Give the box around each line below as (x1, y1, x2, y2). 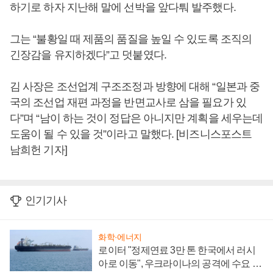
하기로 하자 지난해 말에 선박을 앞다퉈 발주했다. (10, 1, 236, 13)
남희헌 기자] (10, 144, 67, 156)
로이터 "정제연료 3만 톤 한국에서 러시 (98, 244, 255, 255)
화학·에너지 (98, 232, 142, 242)
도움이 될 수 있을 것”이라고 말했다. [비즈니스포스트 (10, 128, 252, 140)
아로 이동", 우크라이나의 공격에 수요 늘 (98, 258, 261, 269)
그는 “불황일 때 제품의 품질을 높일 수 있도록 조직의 (10, 33, 252, 45)
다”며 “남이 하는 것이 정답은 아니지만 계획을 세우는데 (10, 112, 263, 124)
